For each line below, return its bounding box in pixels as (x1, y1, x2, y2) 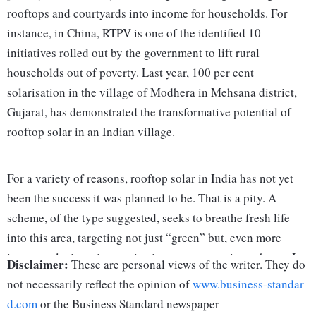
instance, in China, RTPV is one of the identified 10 (7, 25, 261, 42)
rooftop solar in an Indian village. (7, 123, 175, 140)
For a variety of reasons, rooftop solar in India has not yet (7, 170, 293, 187)
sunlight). (7, 288, 55, 305)
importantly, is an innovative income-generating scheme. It (7, 249, 300, 266)
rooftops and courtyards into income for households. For (7, 5, 288, 22)
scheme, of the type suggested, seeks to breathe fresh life (7, 209, 290, 226)
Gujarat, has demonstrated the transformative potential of (7, 104, 291, 121)
